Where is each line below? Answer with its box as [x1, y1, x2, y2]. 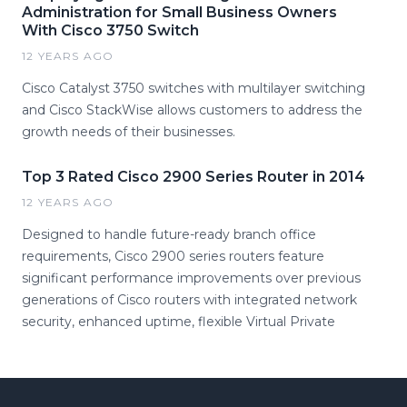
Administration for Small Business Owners [22, 4, 337, 21]
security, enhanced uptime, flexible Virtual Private [22, 313, 335, 330]
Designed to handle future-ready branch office [22, 226, 316, 243]
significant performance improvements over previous [22, 270, 361, 286]
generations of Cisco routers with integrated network [22, 292, 357, 308]
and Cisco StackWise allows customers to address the [22, 102, 362, 118]
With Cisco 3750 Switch [22, 22, 199, 39]
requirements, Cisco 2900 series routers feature [22, 248, 324, 264]
